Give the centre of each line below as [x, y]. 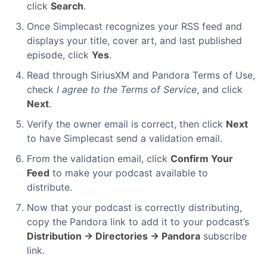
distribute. [49, 187]
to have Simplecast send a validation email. [125, 139]
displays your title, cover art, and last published [134, 41]
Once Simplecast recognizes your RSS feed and [134, 27]
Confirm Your [202, 159]
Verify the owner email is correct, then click [126, 124]
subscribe [223, 236]
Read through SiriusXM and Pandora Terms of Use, [141, 75]
